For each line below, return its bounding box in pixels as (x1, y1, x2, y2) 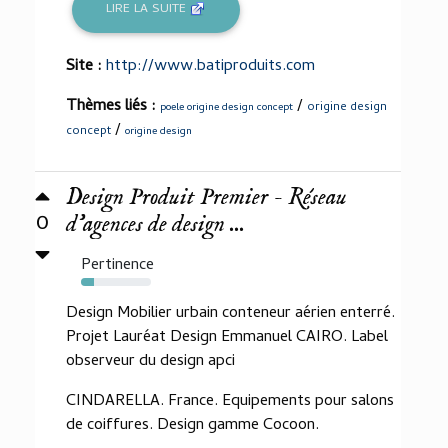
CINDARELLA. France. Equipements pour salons (66, 388, 394, 415)
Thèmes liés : (66, 93, 160, 120)
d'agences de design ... (66, 209, 245, 239)
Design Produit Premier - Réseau (66, 182, 347, 212)
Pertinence (81, 252, 154, 279)
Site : (66, 53, 106, 80)
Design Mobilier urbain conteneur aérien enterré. (66, 300, 395, 327)
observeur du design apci (66, 348, 235, 375)
